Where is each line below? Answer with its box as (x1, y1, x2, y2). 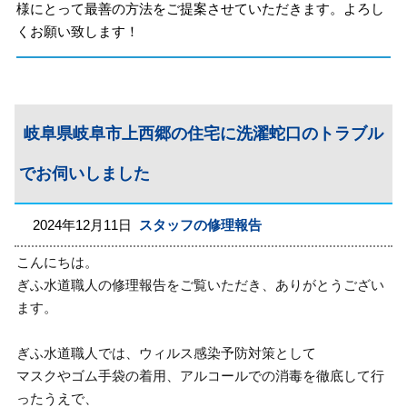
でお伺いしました (19, 164, 151, 183)
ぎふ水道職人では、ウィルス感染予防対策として (16, 345, 317, 361)
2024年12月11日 (33, 217, 140, 233)
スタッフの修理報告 (139, 217, 263, 233)
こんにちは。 (16, 254, 99, 270)
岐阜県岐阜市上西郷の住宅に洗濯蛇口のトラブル (24, 124, 384, 143)
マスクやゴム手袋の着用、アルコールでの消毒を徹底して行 (16, 368, 385, 383)
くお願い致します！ (16, 23, 140, 39)
